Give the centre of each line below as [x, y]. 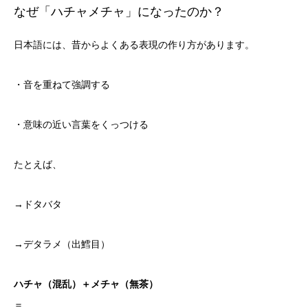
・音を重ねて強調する [62, 85]
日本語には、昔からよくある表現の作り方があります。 [134, 45]
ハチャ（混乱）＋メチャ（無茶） [86, 284]
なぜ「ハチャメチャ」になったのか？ [119, 12]
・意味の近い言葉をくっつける [81, 125]
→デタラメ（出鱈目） [62, 244]
